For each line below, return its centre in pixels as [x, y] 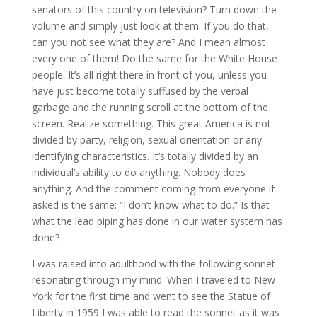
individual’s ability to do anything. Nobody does [138, 173]
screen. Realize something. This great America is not [151, 124]
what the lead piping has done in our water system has [157, 221]
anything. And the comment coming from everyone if [153, 189]
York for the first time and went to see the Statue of [151, 296]
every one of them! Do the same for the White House [154, 59]
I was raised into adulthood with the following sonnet [153, 264]
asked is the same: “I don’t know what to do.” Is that [150, 205]
